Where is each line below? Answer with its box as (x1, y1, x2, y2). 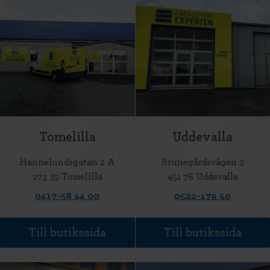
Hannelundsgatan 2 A (19, 157, 116, 167)
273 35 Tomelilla (32, 171, 102, 181)
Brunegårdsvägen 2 (161, 157, 244, 167)
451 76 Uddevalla (167, 171, 238, 181)
